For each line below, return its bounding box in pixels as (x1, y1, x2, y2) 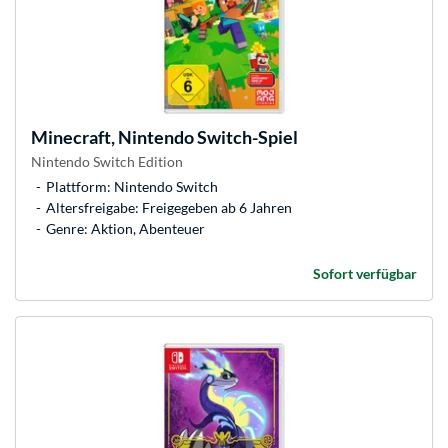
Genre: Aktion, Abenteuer (46, 219, 205, 237)
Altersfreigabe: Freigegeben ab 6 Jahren (46, 198, 292, 216)
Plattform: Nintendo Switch (46, 177, 218, 195)
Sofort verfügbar (313, 264, 417, 282)
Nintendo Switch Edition (31, 152, 183, 170)
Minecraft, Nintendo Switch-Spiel (31, 125, 298, 148)
